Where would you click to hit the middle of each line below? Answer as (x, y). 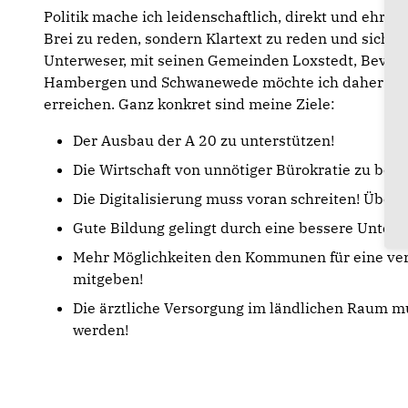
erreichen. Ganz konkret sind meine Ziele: (189, 104)
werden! (101, 330)
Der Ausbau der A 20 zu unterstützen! (204, 140)
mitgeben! (108, 279)
